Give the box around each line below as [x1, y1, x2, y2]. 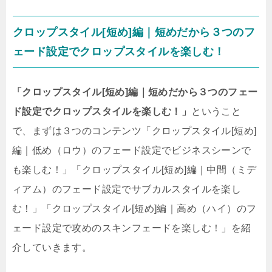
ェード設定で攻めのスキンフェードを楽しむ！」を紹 [12, 223, 251, 234]
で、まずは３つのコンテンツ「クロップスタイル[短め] [12, 126, 257, 137]
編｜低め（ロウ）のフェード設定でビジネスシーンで [12, 145, 251, 156]
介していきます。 [12, 242, 92, 253]
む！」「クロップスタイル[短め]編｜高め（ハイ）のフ [12, 203, 257, 214]
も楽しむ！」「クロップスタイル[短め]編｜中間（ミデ [12, 165, 257, 175]
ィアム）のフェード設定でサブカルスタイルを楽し [12, 184, 242, 195]
